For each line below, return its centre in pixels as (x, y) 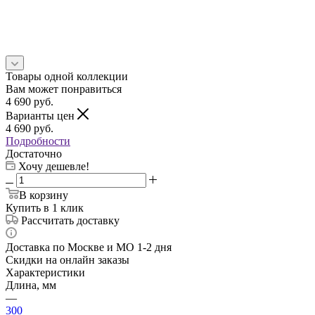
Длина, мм (31, 285)
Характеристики (45, 272)
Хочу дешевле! (54, 166)
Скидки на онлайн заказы (67, 259)
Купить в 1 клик (45, 207)
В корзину (44, 195)
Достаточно (34, 153)
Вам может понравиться (64, 89)
